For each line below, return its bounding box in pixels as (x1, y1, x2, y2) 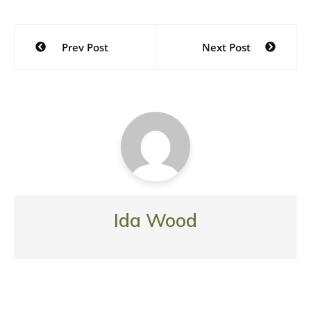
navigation (13, 47, 112, 72)
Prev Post (61, 40, 108, 55)
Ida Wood (114, 208, 197, 233)
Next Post (201, 40, 251, 55)
